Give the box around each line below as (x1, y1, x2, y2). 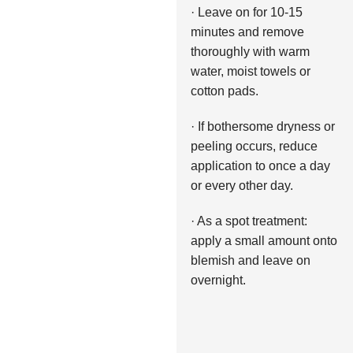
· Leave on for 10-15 (190, 5, 303, 19)
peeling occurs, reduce (190, 139, 318, 153)
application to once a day (190, 158, 330, 173)
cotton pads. (190, 84, 258, 98)
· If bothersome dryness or (190, 119, 335, 133)
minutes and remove (190, 24, 304, 39)
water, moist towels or (190, 64, 310, 78)
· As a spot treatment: (190, 214, 307, 228)
